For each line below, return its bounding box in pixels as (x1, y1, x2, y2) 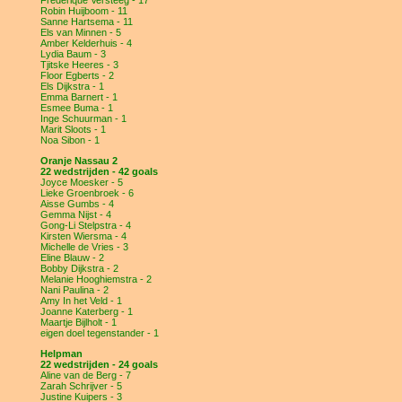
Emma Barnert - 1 (39, 92, 118, 102)
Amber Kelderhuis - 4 (39, 38, 132, 48)
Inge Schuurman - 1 (39, 113, 127, 124)
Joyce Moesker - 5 (39, 177, 123, 188)
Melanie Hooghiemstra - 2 (39, 274, 152, 284)
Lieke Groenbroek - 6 (39, 188, 134, 198)
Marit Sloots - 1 (39, 124, 106, 135)
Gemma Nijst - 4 (39, 209, 111, 220)
